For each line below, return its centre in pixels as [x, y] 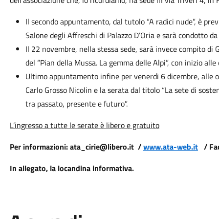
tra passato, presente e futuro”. [76, 104]
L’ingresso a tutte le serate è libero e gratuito [84, 125]
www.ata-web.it [170, 147]
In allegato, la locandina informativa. [72, 168]
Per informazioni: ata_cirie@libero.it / [76, 147]
